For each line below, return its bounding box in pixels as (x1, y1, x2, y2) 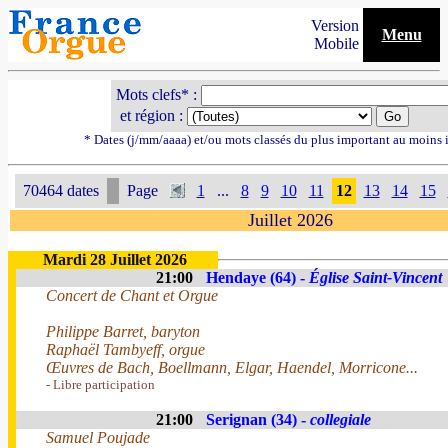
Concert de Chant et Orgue (46, 287, 218, 304)
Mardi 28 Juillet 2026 (43, 251, 187, 268)
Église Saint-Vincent (309, 269, 442, 286)
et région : (115, 107, 187, 124)
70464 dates (22, 182, 99, 199)
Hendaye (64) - (206, 269, 309, 286)
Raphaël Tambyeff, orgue (46, 341, 205, 358)
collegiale (310, 411, 371, 428)
